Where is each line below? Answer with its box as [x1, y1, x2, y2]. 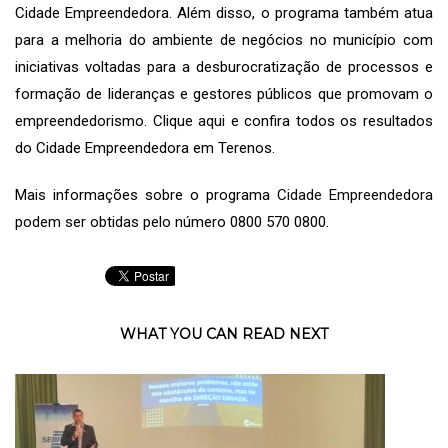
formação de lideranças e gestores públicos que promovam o [15, 84, 433, 103]
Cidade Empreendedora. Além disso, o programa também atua [15, 3, 433, 22]
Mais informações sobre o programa [15, 185, 277, 204]
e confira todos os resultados [225, 111, 434, 130]
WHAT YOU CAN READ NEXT [120, 324, 328, 343]
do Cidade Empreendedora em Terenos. [15, 138, 275, 157]
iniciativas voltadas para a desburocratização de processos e [15, 57, 433, 76]
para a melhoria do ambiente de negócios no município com [15, 30, 433, 49]
